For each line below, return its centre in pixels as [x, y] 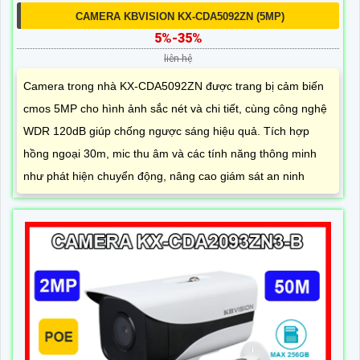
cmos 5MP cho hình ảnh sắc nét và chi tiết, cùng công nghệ [175, 108]
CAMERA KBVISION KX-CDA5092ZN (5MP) [180, 16]
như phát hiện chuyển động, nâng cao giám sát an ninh [164, 176]
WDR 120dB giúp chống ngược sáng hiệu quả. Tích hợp [166, 131]
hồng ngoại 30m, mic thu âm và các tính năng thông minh [170, 153]
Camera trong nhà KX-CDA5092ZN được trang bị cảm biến [174, 86]
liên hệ [178, 58]
